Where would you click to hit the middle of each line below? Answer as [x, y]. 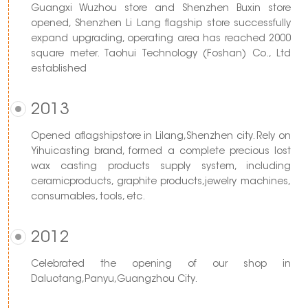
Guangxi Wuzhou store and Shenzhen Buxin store [161, 9]
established [59, 69]
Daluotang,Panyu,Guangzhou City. [114, 279]
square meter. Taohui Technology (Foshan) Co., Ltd [161, 54]
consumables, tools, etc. [88, 197]
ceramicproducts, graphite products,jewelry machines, [161, 182]
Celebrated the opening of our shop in [161, 264]
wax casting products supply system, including [161, 167]
